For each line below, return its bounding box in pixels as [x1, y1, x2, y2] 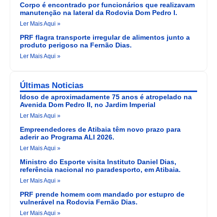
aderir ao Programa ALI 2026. [20, 133, 114, 141]
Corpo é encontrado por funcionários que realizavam [20, 1, 195, 9]
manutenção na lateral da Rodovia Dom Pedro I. [20, 9, 177, 17]
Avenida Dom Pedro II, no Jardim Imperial [20, 101, 155, 109]
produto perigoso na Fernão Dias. [20, 41, 132, 49]
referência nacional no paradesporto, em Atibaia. [20, 166, 181, 174]
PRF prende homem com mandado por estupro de [20, 190, 185, 199]
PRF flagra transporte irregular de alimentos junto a [20, 33, 190, 42]
